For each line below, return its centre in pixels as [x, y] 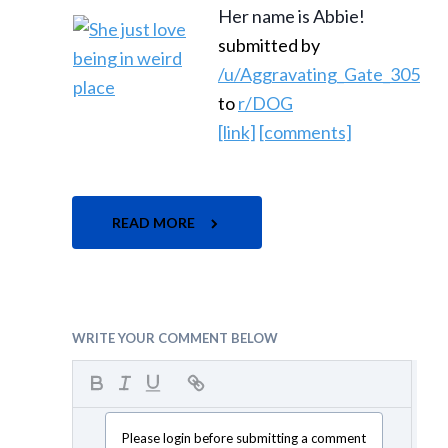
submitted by [269, 44]
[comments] [305, 131]
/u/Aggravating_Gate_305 [319, 73]
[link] [237, 131]
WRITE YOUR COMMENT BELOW [175, 337]
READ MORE [155, 222]
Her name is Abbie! [291, 15]
